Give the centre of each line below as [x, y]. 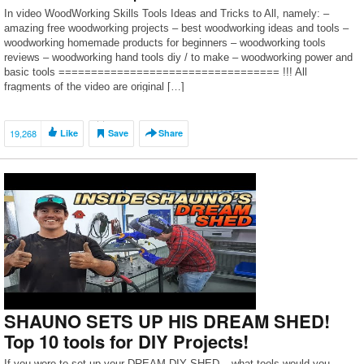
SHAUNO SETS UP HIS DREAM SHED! [167, 321]
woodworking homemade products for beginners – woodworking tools [165, 43]
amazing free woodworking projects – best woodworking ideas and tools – [176, 28]
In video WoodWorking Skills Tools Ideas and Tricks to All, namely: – [167, 13]
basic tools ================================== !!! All [156, 72]
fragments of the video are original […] [94, 87]
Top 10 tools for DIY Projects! [126, 341]
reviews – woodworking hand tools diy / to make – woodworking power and [178, 57]
